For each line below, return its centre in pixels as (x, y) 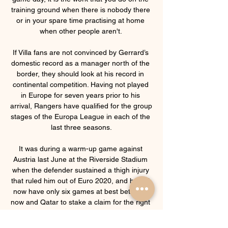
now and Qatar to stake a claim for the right (80, 202)
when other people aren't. (81, 31)
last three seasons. (81, 127)
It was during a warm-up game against (80, 148)
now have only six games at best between (80, 191)
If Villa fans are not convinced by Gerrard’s (80, 52)
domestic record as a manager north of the (80, 63)
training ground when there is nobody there (80, 9)
